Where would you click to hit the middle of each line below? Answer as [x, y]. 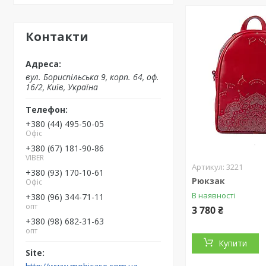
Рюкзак [209, 181]
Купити [233, 243]
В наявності [214, 195]
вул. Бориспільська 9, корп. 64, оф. [92, 77]
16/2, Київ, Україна [62, 87]
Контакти [57, 37]
